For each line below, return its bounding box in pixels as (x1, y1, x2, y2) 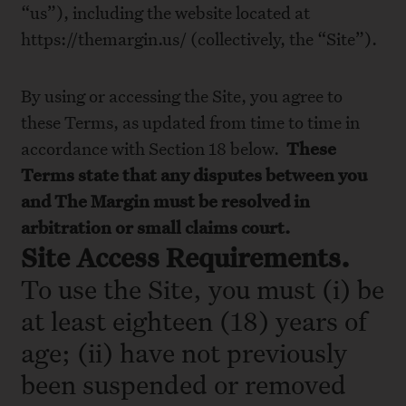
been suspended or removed (21, 365, 346, 401)
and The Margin (21, 188, 150, 213)
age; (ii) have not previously (21, 333, 347, 370)
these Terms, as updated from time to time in (21, 110, 360, 134)
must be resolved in (153, 188, 310, 213)
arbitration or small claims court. (21, 215, 290, 239)
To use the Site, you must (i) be (21, 270, 384, 306)
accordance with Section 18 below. (21, 136, 286, 160)
